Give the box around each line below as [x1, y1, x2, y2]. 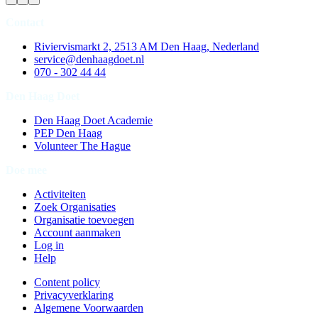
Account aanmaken [34, 226, 121, 239]
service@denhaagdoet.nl [34, 53, 144, 66]
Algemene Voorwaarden [34, 302, 143, 314]
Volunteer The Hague [34, 140, 131, 153]
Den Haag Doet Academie [34, 114, 153, 127]
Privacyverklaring [34, 289, 114, 302]
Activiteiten [34, 188, 86, 201]
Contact [6, 16, 44, 29]
